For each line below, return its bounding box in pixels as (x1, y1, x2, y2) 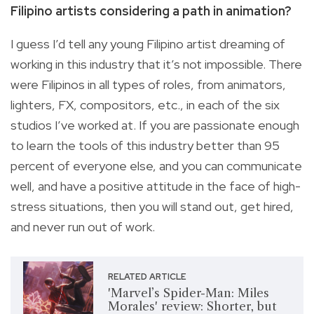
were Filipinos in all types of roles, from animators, (11, 76, 286, 93)
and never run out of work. (11, 219, 155, 235)
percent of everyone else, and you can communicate (11, 158, 302, 175)
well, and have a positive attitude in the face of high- (11, 178, 301, 195)
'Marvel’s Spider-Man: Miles (107, 285, 269, 300)
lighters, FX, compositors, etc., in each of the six (11, 97, 280, 114)
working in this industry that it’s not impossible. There (11, 56, 302, 73)
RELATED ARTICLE (107, 271, 186, 282)
